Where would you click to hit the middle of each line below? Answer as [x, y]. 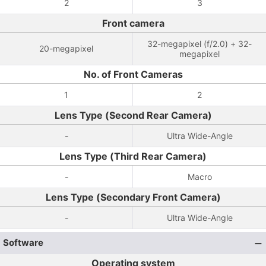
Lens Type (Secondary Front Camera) [133, 197]
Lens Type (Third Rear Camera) [133, 156]
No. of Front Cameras [133, 74]
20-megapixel [66, 48]
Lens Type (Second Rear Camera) [133, 115]
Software [23, 243]
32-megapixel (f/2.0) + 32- [199, 44]
